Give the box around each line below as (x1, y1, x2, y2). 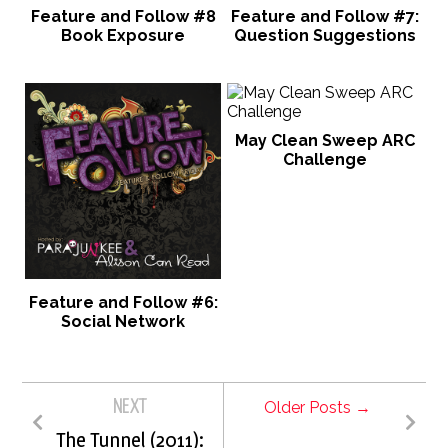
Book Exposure (61, 26, 186, 46)
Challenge (282, 150, 367, 170)
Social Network (61, 311, 186, 331)
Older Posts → (264, 397, 372, 417)
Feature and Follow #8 (30, 7, 216, 27)
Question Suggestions (233, 26, 416, 46)
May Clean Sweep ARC (234, 131, 415, 151)
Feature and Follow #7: (230, 7, 419, 27)
